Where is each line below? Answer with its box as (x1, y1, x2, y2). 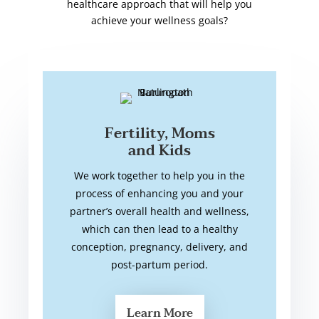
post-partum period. (111, 258, 208, 272)
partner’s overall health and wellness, (70, 204, 249, 219)
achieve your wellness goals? (90, 14, 228, 28)
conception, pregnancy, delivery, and (71, 240, 248, 254)
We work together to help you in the (74, 169, 245, 183)
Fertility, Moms (104, 122, 215, 147)
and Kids (128, 139, 191, 164)
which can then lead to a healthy (81, 222, 238, 236)
